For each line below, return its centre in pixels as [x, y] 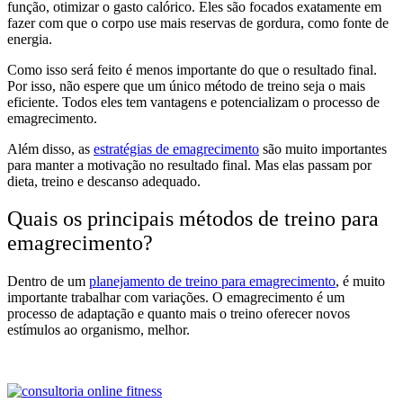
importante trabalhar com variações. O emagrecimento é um [176, 298]
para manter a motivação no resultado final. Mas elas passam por [189, 165]
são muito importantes [323, 148]
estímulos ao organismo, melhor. [99, 330]
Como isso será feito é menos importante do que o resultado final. [192, 69]
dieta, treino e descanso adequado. [104, 181]
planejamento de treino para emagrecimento [212, 282]
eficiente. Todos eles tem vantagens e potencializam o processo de [193, 102]
